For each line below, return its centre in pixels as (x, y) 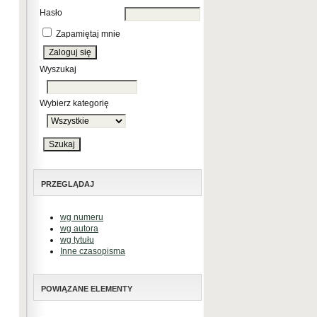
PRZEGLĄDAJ (68, 184)
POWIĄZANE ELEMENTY (87, 289)
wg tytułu (77, 240)
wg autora (79, 229)
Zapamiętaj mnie (88, 34)
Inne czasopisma (93, 251)
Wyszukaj (58, 69)
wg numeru (82, 217)
